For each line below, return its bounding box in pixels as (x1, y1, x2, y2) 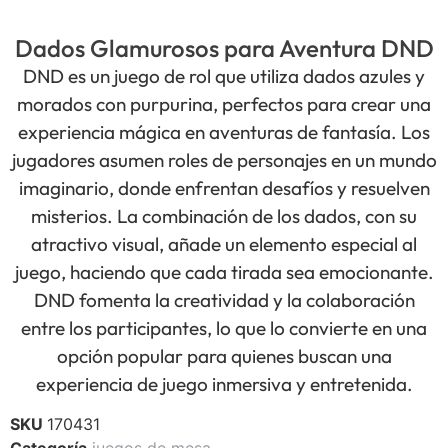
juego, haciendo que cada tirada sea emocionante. (14, 259, 434, 284)
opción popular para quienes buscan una (56, 343, 392, 368)
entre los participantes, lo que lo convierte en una (21, 315, 427, 340)
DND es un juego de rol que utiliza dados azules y (23, 63, 425, 88)
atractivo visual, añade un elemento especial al (31, 231, 417, 256)
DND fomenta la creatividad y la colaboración (33, 287, 415, 312)
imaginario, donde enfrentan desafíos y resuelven (18, 175, 430, 200)
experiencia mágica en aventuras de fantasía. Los (18, 119, 430, 144)
